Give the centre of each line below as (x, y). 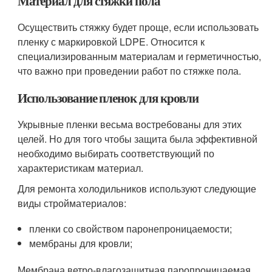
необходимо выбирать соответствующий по (116, 153)
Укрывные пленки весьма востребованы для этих (130, 124)
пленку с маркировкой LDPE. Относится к (111, 42)
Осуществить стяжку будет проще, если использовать (138, 27)
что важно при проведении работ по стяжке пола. (130, 71)
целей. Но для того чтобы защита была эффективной (138, 139)
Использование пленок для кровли (108, 98)
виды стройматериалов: (72, 203)
